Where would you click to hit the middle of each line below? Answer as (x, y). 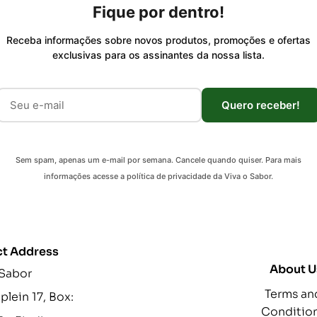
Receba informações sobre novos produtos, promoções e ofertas (158, 40)
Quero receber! (261, 105)
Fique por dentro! (158, 12)
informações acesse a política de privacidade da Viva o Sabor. (158, 176)
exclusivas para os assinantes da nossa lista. (158, 54)
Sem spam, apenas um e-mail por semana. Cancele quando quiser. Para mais (158, 160)
